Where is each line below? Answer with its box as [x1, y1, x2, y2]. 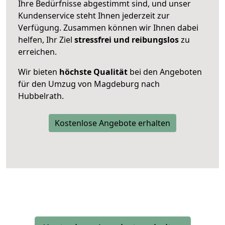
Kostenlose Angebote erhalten [55, 117, 170, 129]
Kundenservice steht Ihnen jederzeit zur [18, 10, 170, 21]
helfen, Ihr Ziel [18, 34, 74, 45]
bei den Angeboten [128, 66, 202, 77]
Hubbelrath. [18, 90, 64, 101]
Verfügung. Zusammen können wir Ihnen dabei [18, 22, 198, 33]
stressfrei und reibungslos [74, 34, 179, 45]
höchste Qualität [59, 66, 128, 77]
